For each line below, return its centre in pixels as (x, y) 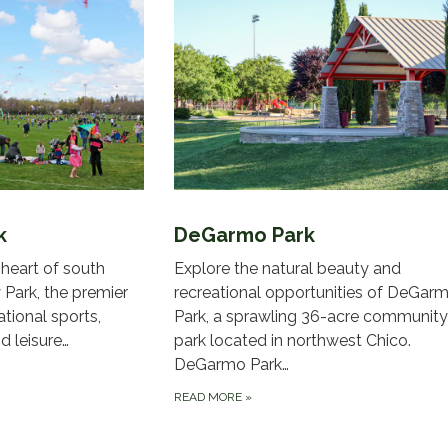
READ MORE (209, 397)
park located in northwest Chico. (292, 341)
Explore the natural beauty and (287, 269)
